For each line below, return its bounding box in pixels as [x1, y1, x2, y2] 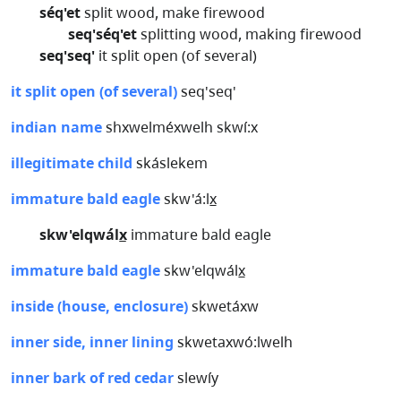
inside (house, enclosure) [11, 296, 188, 316]
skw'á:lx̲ [160, 189, 217, 209]
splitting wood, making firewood [137, 24, 362, 44]
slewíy [174, 368, 218, 388]
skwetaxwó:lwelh [174, 332, 293, 352]
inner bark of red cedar [11, 368, 174, 388]
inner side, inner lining [11, 332, 174, 352]
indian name [11, 117, 102, 137]
